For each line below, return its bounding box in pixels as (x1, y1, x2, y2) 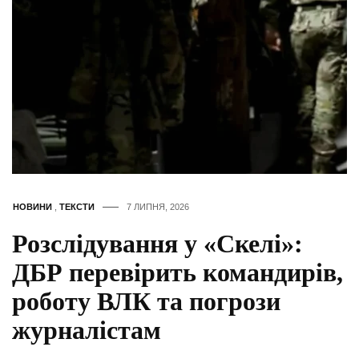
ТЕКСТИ (59, 202, 95, 212)
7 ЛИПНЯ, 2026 (127, 202, 189, 212)
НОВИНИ (13, 202, 52, 212)
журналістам (12, 316, 161, 345)
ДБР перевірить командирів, (12, 258, 343, 288)
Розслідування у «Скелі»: (12, 229, 303, 259)
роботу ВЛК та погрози (12, 287, 280, 317)
